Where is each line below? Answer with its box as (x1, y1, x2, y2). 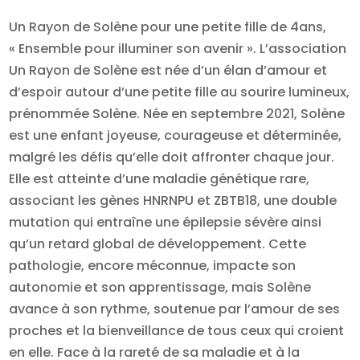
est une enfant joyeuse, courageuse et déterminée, (9, 126, 342, 145)
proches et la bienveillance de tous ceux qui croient (9, 321, 345, 341)
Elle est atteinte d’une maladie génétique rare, (9, 170, 310, 189)
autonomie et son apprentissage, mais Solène (9, 278, 312, 297)
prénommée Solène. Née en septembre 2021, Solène (9, 104, 346, 124)
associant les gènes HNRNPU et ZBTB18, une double (9, 191, 337, 211)
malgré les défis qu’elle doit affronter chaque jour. (9, 148, 335, 167)
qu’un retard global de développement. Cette (9, 235, 307, 254)
